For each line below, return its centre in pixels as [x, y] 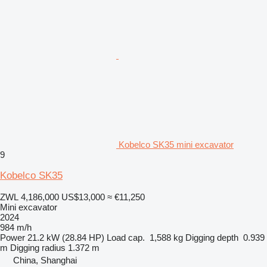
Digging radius [38, 247]
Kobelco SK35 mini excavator [176, 144]
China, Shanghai [45, 260]
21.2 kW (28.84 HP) [66, 237]
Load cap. [126, 237]
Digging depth [212, 237]
